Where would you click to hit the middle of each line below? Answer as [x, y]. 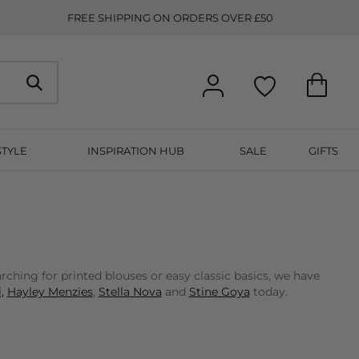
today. [268, 292]
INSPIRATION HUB [136, 151]
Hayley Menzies [50, 292]
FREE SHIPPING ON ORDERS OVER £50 [171, 18]
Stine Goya [219, 292]
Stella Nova [130, 292]
